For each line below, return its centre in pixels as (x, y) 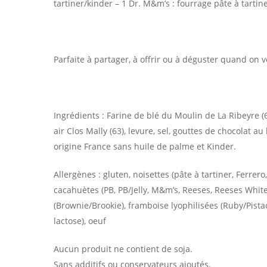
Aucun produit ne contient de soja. (123, 249)
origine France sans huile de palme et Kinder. (145, 147)
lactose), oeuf (80, 221)
